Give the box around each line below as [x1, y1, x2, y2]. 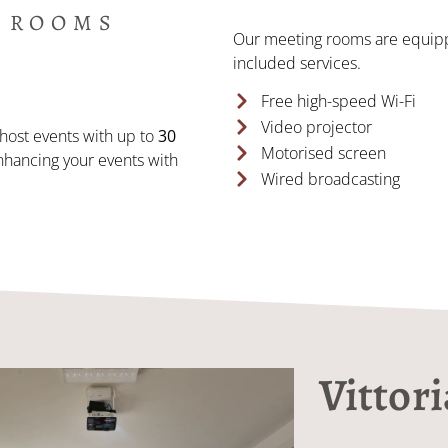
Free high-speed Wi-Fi [260, 90, 416, 113]
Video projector [260, 116, 372, 139]
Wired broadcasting [260, 168, 400, 191]
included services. [233, 51, 362, 74]
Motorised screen [260, 142, 386, 165]
